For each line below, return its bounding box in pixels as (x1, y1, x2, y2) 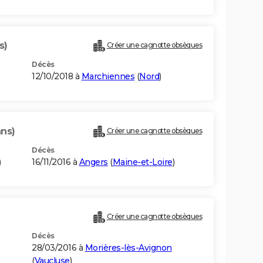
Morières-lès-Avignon (85, 242, 172, 254)
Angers (79, 157, 108, 168)
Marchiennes (81, 71, 134, 82)
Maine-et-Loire (112, 157, 173, 168)
